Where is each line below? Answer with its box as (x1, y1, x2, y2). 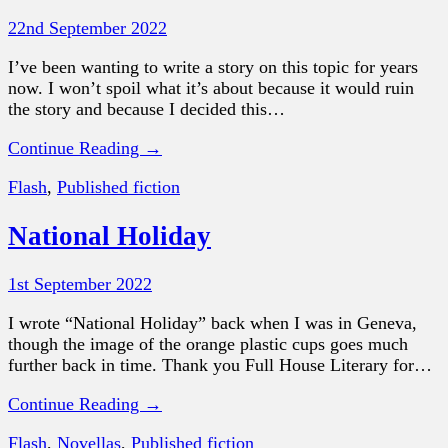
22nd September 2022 (8, 18, 167, 39)
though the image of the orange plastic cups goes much (8, 334, 408, 355)
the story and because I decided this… (8, 99, 285, 120)
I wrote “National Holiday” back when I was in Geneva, (8, 313, 417, 334)
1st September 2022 (8, 274, 152, 295)
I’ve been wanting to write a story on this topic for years (8, 57, 418, 78)
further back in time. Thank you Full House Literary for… (8, 355, 432, 376)
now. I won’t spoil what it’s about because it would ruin (8, 78, 414, 99)
